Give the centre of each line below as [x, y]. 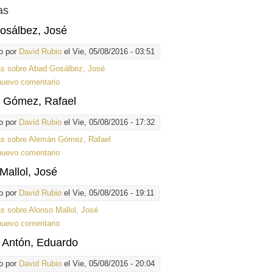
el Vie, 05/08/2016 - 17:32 [108, 122]
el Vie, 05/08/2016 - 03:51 [108, 52]
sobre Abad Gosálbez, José [55, 69]
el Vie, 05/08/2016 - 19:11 [108, 193]
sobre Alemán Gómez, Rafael [58, 140]
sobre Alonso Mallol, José [52, 210]
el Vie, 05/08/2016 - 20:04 [108, 264]
